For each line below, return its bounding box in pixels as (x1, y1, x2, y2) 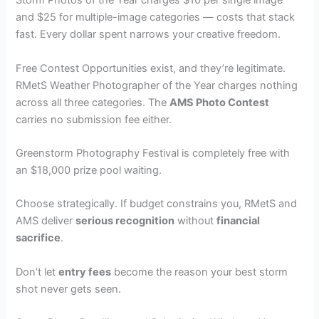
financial (216, 214, 261, 228)
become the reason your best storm (111, 265, 288, 278)
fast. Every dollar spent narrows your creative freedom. (16, 28, 281, 41)
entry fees (58, 265, 112, 278)
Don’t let (16, 265, 59, 278)
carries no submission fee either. (16, 113, 172, 126)
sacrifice (16, 231, 61, 245)
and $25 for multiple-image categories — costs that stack (16, 11, 296, 24)
